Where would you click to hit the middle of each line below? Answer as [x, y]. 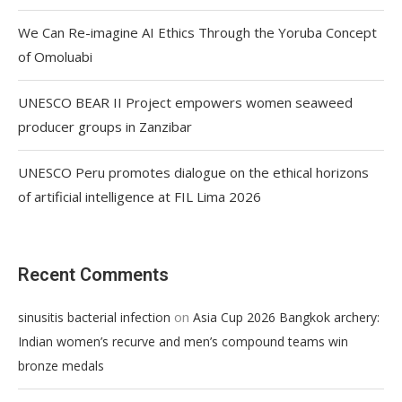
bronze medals [61, 365]
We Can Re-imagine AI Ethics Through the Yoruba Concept [197, 32]
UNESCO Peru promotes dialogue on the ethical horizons [193, 172]
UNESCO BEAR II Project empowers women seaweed [185, 102]
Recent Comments [93, 274]
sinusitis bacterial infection [94, 317]
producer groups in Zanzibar [105, 126]
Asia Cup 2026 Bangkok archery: [286, 317]
